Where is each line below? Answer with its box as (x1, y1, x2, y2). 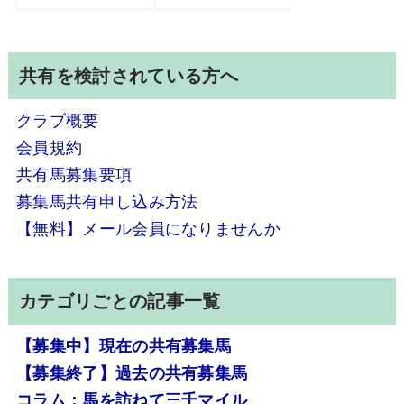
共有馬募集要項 (15, 165, 133, 184)
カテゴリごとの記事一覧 (18, 291, 221, 312)
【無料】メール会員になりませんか (15, 219, 281, 238)
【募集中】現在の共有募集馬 (15, 336, 232, 355)
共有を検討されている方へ (18, 66, 239, 87)
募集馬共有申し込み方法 (15, 192, 198, 211)
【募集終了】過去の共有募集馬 (15, 363, 248, 382)
